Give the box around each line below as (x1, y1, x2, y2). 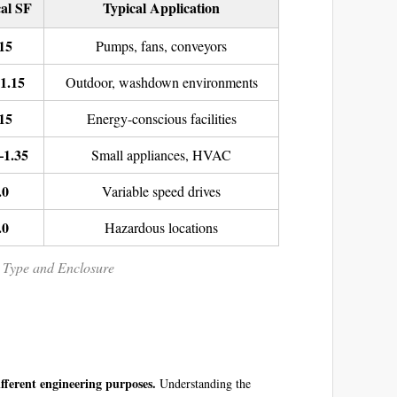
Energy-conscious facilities (86, 109, 237, 128)
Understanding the (156, 375, 251, 392)
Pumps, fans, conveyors (96, 36, 227, 55)
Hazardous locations (105, 218, 218, 237)
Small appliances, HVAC (91, 145, 231, 164)
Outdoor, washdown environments (65, 73, 258, 91)
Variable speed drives (102, 182, 221, 200)
